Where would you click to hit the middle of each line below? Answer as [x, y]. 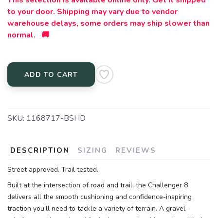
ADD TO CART [51, 75]
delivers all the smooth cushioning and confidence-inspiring [100, 197]
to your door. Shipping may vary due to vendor [92, 12]
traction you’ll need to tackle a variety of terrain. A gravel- [98, 209]
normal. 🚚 [28, 35]
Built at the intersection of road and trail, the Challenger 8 [98, 185]
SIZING [92, 151]
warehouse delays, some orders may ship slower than [109, 24]
